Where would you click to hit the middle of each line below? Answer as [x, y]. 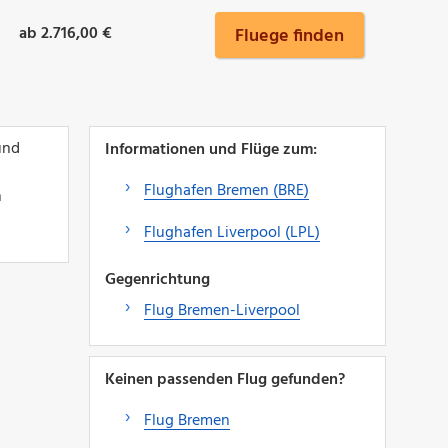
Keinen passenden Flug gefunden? [224, 379]
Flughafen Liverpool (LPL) [231, 232]
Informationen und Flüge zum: [210, 149]
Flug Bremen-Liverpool [221, 310]
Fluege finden [289, 36]
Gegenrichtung [157, 279]
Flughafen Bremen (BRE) [226, 190]
